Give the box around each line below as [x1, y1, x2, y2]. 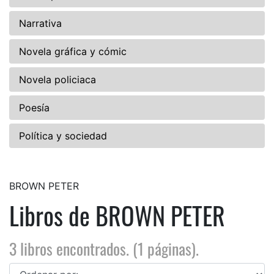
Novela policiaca [19, 73, 96, 86]
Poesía [19, 101, 50, 114]
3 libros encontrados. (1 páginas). [9, 236, 199, 261]
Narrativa [19, 17, 62, 29]
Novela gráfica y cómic [19, 45, 127, 57]
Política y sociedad [19, 129, 107, 142]
